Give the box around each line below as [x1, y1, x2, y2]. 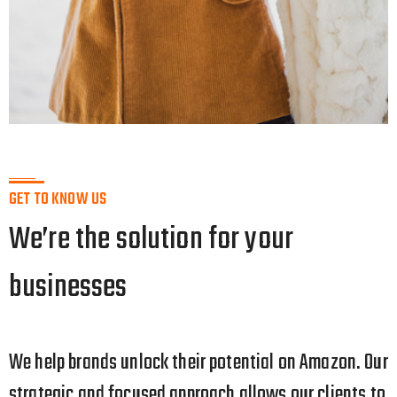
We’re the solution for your [9, 214, 294, 265]
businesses [9, 261, 128, 313]
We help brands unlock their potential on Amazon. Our [9, 346, 388, 380]
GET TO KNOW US [9, 186, 107, 213]
